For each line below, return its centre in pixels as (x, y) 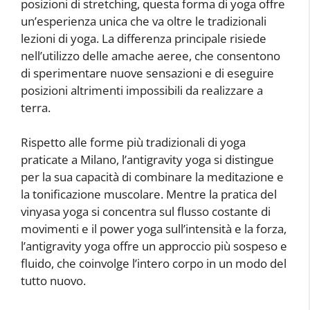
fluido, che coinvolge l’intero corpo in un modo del (154, 264)
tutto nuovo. (53, 281)
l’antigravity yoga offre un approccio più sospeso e (154, 246)
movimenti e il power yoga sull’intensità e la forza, (154, 229)
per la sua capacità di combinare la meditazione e (152, 177)
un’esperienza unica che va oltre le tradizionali (144, 21)
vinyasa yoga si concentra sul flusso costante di (146, 212)
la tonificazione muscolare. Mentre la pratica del (149, 194)
